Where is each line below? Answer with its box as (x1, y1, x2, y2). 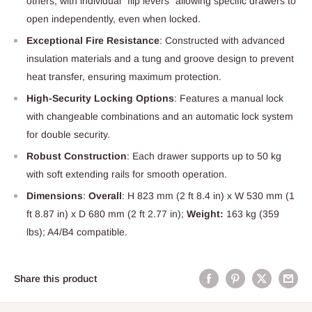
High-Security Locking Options (26, 92, 174, 104)
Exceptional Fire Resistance (26, 34, 159, 46)
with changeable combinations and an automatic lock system (26, 110, 293, 122)
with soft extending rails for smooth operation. (26, 168, 227, 180)
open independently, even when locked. (26, 13, 201, 24)
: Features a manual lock (174, 92, 283, 104)
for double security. (26, 128, 110, 140)
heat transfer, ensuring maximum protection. (26, 70, 221, 82)
